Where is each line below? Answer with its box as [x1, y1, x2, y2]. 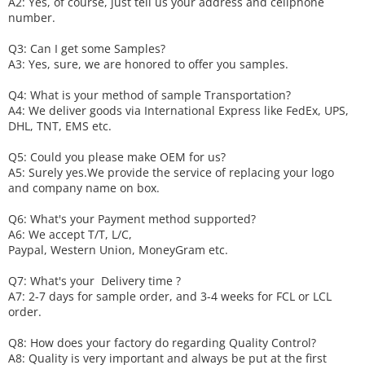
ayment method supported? [104, 210, 256, 226]
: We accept [22, 226, 88, 242]
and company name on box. [8, 179, 160, 196]
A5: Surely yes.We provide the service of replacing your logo [8, 164, 334, 180]
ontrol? [279, 334, 319, 350]
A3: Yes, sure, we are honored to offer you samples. [8, 55, 288, 72]
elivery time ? [109, 272, 181, 288]
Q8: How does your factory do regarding [8, 334, 229, 350]
